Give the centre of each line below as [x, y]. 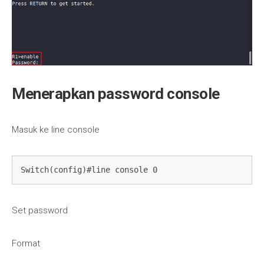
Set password [40, 211]
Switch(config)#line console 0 [89, 169]
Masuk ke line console [56, 129]
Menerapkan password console [116, 93]
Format [26, 244]
